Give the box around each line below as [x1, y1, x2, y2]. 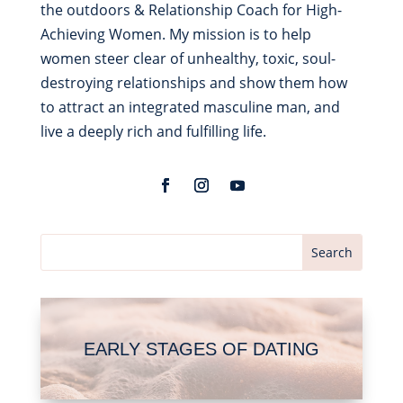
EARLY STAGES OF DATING [83, 338, 319, 359]
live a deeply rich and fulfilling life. [40, 121, 266, 142]
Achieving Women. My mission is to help [40, 24, 311, 45]
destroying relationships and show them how [40, 73, 347, 94]
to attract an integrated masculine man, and [40, 97, 340, 118]
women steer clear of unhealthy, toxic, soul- [40, 49, 336, 69]
